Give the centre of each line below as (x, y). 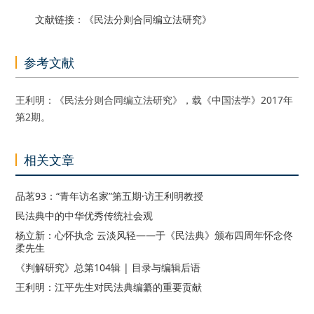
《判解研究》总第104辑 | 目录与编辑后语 (108, 267)
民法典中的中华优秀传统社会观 (84, 216)
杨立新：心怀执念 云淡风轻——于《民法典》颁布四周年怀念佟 (155, 235)
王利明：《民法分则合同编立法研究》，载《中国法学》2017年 (155, 100)
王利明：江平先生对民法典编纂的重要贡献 (109, 287)
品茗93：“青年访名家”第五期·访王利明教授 (110, 196)
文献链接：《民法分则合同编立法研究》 (124, 19)
